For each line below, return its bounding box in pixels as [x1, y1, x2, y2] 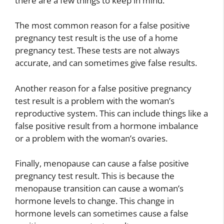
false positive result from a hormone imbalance [15, 119, 198, 131]
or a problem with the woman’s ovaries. [15, 132, 167, 144]
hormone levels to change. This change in [15, 195, 174, 206]
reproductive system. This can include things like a [15, 107, 208, 119]
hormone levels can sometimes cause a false [15, 207, 188, 219]
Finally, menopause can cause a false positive [15, 157, 189, 169]
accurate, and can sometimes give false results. [15, 57, 197, 68]
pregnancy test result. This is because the [15, 170, 174, 181]
